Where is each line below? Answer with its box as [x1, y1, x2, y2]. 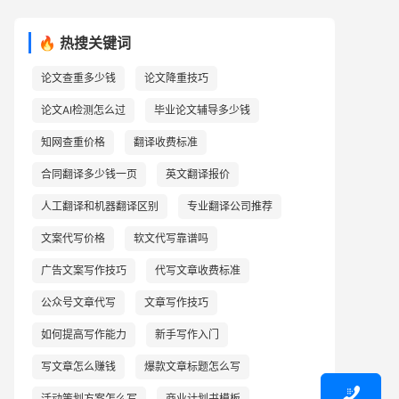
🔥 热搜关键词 [38, 34, 131, 52]
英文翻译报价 [166, 167, 230, 181]
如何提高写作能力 [41, 328, 126, 341]
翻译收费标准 [134, 135, 198, 149]
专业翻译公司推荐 [187, 199, 273, 213]
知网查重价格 [41, 135, 105, 149]
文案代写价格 [41, 232, 105, 245]
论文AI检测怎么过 [41, 103, 126, 117]
